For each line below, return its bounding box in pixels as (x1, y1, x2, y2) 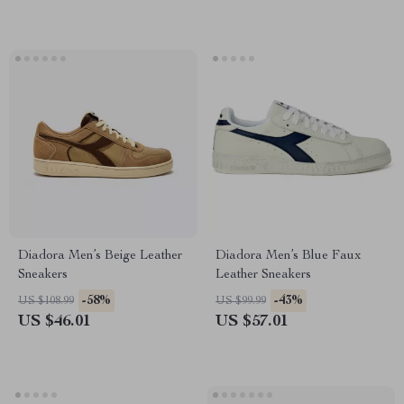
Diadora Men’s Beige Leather (18, 250, 182, 262)
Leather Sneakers (216, 269, 311, 281)
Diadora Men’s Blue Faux (216, 250, 362, 262)
